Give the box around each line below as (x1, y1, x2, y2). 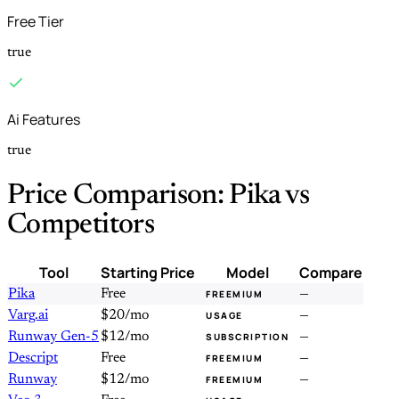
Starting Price (101, 263, 195, 283)
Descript (8, 351, 58, 366)
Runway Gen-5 (8, 330, 99, 345)
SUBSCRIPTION (206, 330, 289, 344)
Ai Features (7, 110, 80, 130)
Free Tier (7, 12, 64, 32)
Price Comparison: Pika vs (7, 182, 309, 211)
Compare (299, 263, 362, 283)
